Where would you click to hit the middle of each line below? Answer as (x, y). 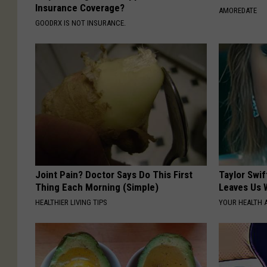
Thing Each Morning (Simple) (97, 187)
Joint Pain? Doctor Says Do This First (114, 174)
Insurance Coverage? (80, 7)
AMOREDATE (238, 10)
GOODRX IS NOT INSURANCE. (80, 23)
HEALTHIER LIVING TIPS (71, 202)
